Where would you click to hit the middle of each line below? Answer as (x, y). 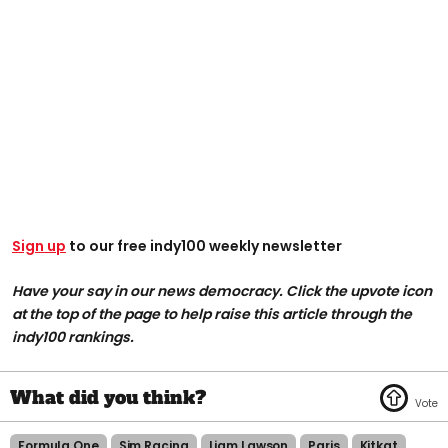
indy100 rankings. (73, 337)
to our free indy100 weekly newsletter (204, 246)
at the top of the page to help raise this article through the (212, 314)
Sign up (39, 246)
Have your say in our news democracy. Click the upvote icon (222, 291)
